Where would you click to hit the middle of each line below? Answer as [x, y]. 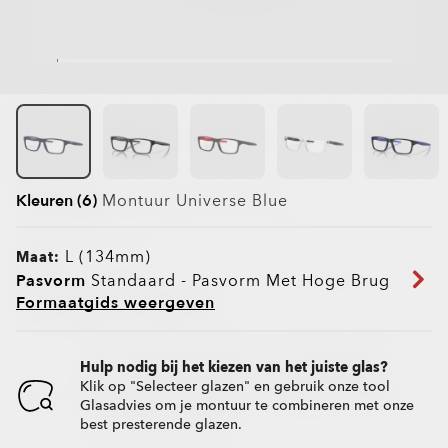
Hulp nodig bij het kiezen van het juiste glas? [234, 368]
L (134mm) [108, 257]
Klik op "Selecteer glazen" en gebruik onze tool [235, 387]
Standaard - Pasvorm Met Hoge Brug [238, 281]
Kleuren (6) [56, 201]
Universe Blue [229, 201]
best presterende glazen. [161, 425]
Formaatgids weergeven [115, 303]
